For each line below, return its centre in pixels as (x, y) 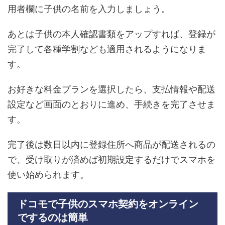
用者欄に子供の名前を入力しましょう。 (89, 9)
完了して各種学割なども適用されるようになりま (107, 49)
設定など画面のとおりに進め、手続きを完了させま (111, 104)
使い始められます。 (48, 175)
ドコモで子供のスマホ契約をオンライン (108, 204)
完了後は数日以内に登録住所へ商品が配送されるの (111, 144)
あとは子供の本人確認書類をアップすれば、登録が (111, 34)
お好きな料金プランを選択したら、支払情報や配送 (111, 89)
